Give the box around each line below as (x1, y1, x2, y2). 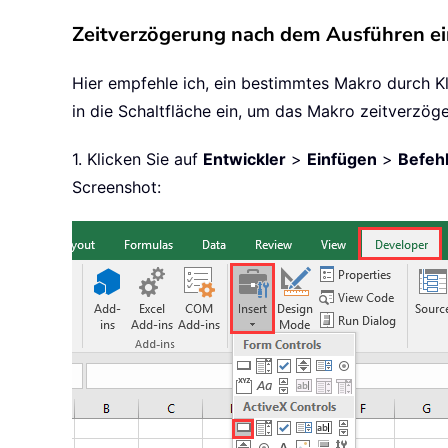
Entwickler (203, 149, 286, 170)
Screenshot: (72, 177, 161, 198)
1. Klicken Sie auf (72, 149, 203, 170)
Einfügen (307, 149, 377, 170)
